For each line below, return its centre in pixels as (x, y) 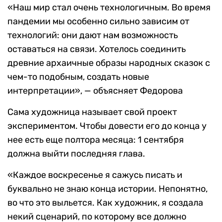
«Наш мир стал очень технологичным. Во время (109, 7)
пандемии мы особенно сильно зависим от (98, 21)
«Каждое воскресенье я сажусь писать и (95, 175)
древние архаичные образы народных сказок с (109, 63)
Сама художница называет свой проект (92, 112)
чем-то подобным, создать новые (78, 77)
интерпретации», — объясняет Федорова (95, 90)
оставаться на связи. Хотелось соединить (97, 49)
